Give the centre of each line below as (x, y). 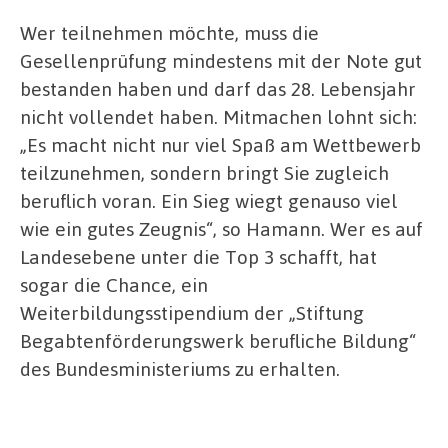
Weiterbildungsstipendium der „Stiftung (192, 312)
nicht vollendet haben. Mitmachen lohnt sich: (218, 116)
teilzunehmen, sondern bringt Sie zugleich (204, 172)
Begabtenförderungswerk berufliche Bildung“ (218, 340)
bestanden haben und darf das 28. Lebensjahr (218, 88)
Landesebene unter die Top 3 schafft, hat (198, 256)
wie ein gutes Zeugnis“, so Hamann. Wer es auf (221, 228)
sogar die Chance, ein (114, 284)
